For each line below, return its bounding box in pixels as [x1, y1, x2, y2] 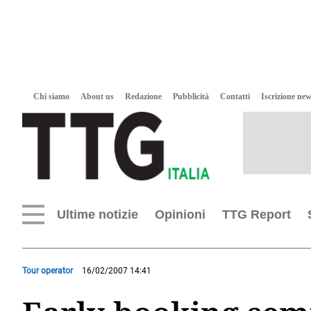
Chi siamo [33, 92, 69, 101]
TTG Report [222, 208, 291, 221]
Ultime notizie [57, 208, 138, 221]
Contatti [220, 92, 250, 101]
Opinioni [155, 208, 205, 221]
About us [81, 92, 114, 101]
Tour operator [22, 266, 73, 276]
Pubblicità [173, 92, 209, 101]
